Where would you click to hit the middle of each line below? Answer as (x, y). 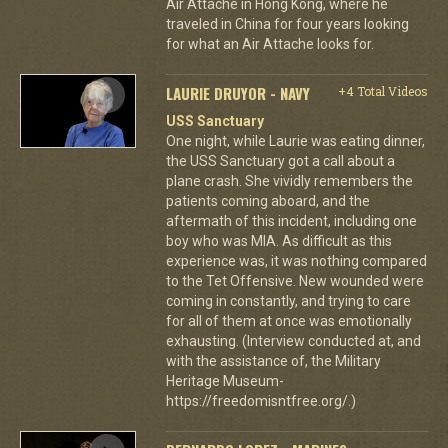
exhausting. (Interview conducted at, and (293, 340)
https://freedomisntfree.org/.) (260, 400)
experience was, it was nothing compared (296, 260)
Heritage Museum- (224, 380)
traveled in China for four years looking (287, 23)
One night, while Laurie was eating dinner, (295, 140)
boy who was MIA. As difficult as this (278, 240)
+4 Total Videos (382, 90)
